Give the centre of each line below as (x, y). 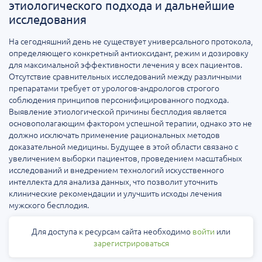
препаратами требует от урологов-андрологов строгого (114, 88)
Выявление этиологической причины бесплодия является (118, 111)
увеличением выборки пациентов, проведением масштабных (125, 158)
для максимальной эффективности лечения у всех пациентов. (125, 65)
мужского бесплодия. (49, 205)
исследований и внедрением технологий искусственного (116, 170)
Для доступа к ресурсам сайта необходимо (112, 231)
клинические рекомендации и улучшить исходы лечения (115, 193)
